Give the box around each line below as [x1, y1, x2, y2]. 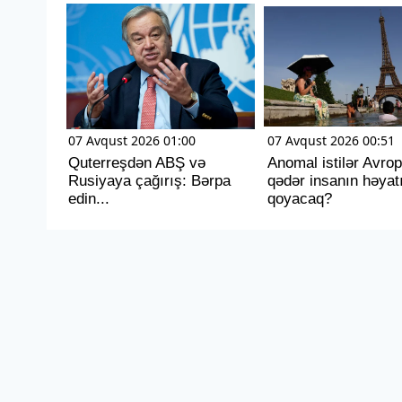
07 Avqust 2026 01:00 [68, 131, 196, 149]
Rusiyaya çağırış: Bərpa [68, 171, 231, 189]
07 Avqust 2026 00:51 [267, 131, 395, 149]
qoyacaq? [267, 189, 332, 207]
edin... [68, 189, 109, 207]
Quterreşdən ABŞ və [68, 153, 205, 171]
